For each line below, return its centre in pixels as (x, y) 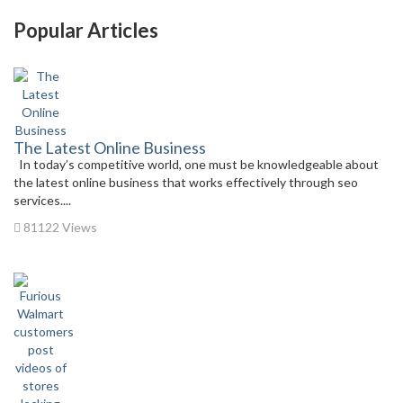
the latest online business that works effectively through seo (186, 182)
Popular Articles (86, 30)
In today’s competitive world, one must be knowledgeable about (196, 164)
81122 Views (59, 227)
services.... (42, 200)
